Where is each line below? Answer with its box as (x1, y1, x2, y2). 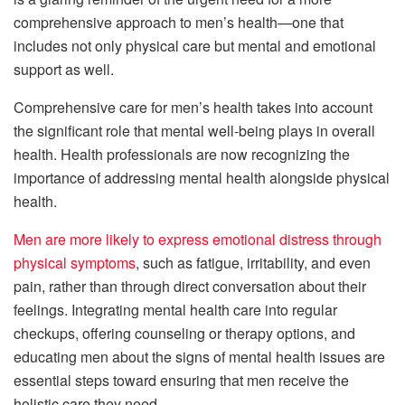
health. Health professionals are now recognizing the (14, 144, 350, 165)
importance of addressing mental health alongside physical (14, 167, 390, 189)
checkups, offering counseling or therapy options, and (14, 323, 355, 344)
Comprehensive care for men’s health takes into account (14, 97, 372, 118)
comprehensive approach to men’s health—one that (14, 12, 344, 33)
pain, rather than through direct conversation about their (14, 276, 366, 297)
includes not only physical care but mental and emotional (14, 35, 376, 57)
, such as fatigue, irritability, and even (136, 252, 371, 274)
